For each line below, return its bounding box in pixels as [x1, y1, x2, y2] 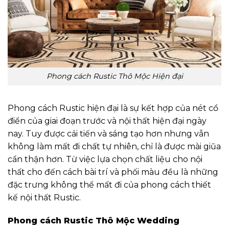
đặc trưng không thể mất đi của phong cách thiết [8, 179, 211, 190]
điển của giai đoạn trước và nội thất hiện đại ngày [8, 116, 207, 126]
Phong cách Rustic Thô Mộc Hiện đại [46, 71, 183, 81]
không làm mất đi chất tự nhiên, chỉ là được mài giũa [8, 141, 221, 151]
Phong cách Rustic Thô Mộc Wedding [8, 216, 179, 226]
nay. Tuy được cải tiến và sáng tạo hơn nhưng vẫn [8, 128, 209, 139]
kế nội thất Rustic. [8, 192, 81, 202]
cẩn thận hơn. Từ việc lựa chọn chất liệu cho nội [8, 154, 202, 164]
